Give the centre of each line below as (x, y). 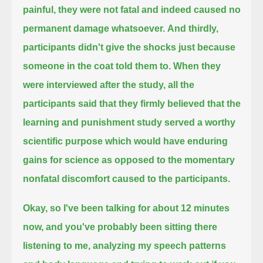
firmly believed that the (191, 103)
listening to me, (57, 245)
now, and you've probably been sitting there (120, 227)
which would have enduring (167, 141)
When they (197, 66)
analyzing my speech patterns (160, 245)
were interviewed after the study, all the (109, 85)
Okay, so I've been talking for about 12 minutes (127, 208)
